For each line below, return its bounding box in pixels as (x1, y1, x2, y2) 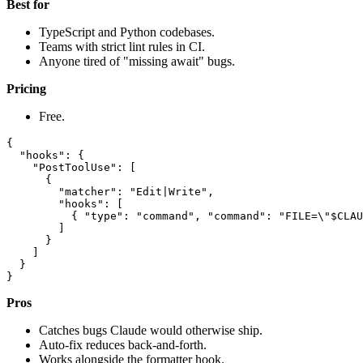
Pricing (6, 81, 46, 96)
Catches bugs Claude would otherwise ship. (39, 322, 263, 337)
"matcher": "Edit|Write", (6, 185, 214, 198)
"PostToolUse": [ (6, 160, 136, 173)
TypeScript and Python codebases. (39, 24, 215, 39)
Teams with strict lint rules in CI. (39, 39, 205, 53)
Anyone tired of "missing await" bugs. (39, 53, 235, 68)
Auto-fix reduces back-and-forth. (39, 337, 207, 352)
